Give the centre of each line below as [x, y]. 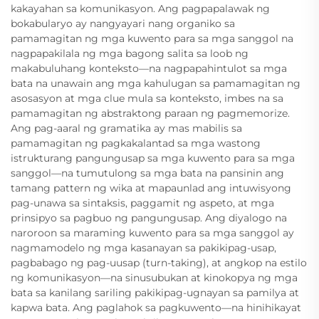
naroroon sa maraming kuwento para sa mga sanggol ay [152, 233]
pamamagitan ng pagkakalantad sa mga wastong [136, 143]
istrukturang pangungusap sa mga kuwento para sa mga [153, 158]
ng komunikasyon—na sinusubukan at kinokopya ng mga [154, 278]
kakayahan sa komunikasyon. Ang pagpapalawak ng [140, 9]
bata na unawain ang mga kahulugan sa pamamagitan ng [156, 84]
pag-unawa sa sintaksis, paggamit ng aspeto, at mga [142, 203]
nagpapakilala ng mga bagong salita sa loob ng [130, 54]
